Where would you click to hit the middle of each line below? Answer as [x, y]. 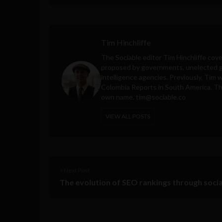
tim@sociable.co [161, 97]
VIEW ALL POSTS [128, 116]
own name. [118, 97]
